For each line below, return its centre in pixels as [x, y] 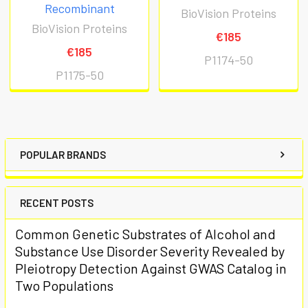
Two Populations [64, 286]
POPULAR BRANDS [63, 155]
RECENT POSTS [57, 203]
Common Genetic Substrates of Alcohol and [145, 234]
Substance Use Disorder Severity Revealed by [150, 251]
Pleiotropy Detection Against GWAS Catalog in [151, 268]
